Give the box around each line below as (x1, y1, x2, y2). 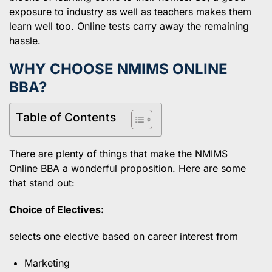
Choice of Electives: (9, 203, 104, 216)
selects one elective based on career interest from (9, 229, 238, 242)
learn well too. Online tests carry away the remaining (9, 19, 249, 32)
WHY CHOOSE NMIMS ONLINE (9, 59, 228, 78)
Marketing (24, 256, 70, 269)
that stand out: (9, 176, 75, 189)
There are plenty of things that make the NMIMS (9, 147, 228, 160)
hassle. (9, 34, 41, 47)
